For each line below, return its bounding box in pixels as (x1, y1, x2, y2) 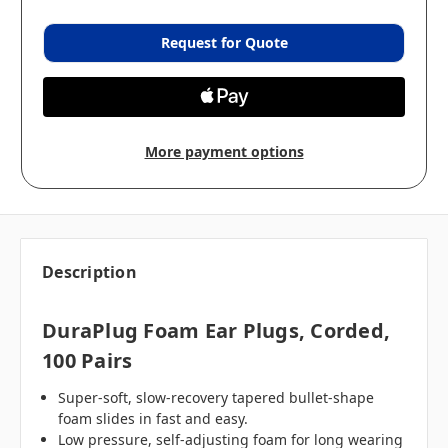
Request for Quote (160, 33, 288, 53)
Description (42, 261, 137, 284)
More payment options (144, 142, 304, 161)
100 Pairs (42, 347, 133, 375)
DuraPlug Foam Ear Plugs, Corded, (42, 317, 390, 345)
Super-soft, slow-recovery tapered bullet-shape (58, 388, 375, 408)
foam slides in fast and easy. (58, 409, 249, 429)
